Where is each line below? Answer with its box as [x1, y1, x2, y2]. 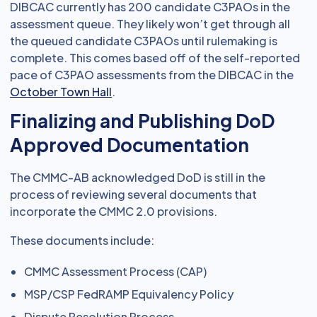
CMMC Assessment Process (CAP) [24, 264, 207, 279]
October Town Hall [10, 84, 112, 99]
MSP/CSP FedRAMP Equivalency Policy [24, 287, 234, 301]
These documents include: [10, 233, 154, 248]
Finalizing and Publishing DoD [10, 109, 275, 132]
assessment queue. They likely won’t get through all [10, 16, 290, 31]
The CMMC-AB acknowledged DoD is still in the [10, 170, 265, 185]
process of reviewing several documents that [10, 187, 257, 202]
